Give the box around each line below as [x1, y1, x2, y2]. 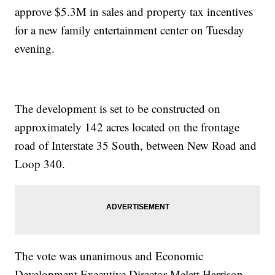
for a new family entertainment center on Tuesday [15, 22, 245, 38]
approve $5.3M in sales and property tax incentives [15, 4, 254, 20]
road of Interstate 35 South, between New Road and [15, 137, 257, 153]
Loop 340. [15, 156, 66, 172]
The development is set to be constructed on [15, 101, 221, 117]
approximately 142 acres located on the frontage [15, 119, 240, 135]
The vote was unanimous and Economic [15, 248, 204, 264]
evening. [15, 41, 55, 56]
